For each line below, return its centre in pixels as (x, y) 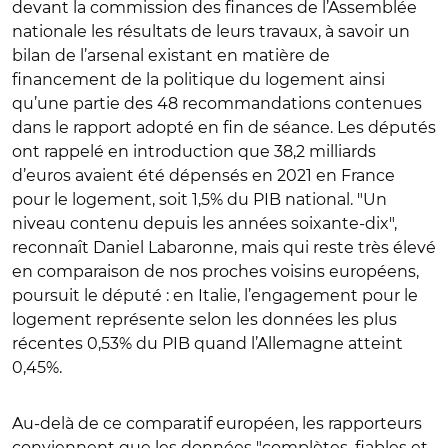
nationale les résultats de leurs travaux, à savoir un (211, 31)
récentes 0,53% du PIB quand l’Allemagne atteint (207, 343)
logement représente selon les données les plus (204, 319)
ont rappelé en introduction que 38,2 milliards (194, 151)
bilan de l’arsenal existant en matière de (171, 55)
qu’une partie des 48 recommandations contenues (217, 103)
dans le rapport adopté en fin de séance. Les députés (224, 127)
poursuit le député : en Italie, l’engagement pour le (215, 295)
